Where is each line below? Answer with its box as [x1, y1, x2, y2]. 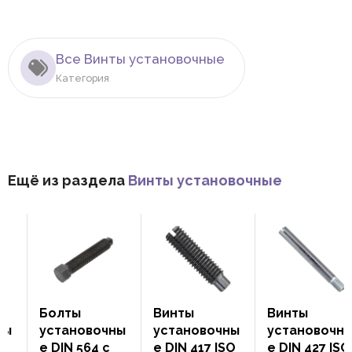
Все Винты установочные [56, 51, 225, 68]
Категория [56, 72, 109, 85]
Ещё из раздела [8, 172, 128, 189]
